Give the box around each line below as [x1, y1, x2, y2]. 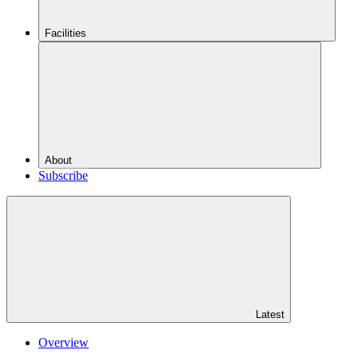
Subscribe [38, 169, 88, 182]
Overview [38, 336, 89, 349]
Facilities [45, 27, 89, 39]
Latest [253, 308, 284, 320]
